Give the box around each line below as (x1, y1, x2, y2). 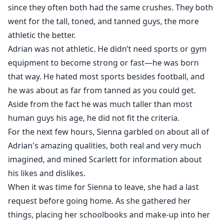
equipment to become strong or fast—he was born (8, 57, 199, 69)
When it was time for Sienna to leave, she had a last (8, 182, 199, 193)
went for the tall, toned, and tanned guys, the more (8, 16, 199, 27)
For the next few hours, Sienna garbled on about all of (8, 126, 209, 138)
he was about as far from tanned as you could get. (8, 85, 196, 96)
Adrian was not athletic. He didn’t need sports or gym (8, 43, 207, 55)
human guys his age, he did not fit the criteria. (8, 112, 180, 124)
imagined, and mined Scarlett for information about (8, 154, 202, 165)
